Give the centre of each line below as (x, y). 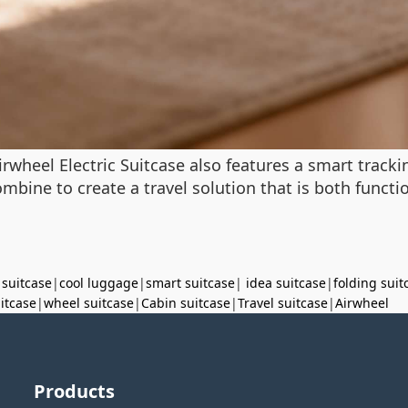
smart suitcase (190, 282)
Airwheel (362, 302)
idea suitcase (286, 282)
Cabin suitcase (186, 302)
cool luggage (99, 282)
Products (75, 391)
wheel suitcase (89, 302)
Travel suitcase (283, 302)
